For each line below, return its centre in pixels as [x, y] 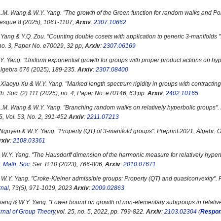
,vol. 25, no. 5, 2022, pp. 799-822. [101, 212]
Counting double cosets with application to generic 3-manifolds [134, 37]
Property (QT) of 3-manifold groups [106, 131]
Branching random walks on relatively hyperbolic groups [140, 108]
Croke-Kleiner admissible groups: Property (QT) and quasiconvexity [123, 179]
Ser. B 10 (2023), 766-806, [68, 164]
